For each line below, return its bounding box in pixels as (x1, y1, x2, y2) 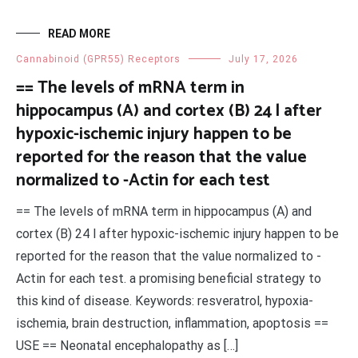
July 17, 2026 (229, 54, 298, 65)
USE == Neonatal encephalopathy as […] (16, 338, 238, 353)
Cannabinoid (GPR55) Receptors (16, 54, 181, 65)
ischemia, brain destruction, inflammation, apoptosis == (16, 316, 328, 331)
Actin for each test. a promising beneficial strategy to (16, 271, 321, 286)
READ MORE (48, 27, 110, 40)
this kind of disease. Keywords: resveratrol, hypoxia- (16, 293, 313, 308)
